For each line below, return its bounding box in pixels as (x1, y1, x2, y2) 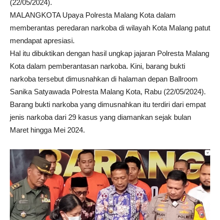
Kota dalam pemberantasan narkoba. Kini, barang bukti (10, 62, 185, 71)
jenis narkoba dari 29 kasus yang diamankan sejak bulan (10, 113, 191, 122)
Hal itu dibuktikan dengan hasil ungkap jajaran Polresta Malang (10, 49, 209, 58)
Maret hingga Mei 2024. (10, 126, 85, 135)
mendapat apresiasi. (10, 36, 75, 45)
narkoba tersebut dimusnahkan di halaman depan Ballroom (10, 75, 198, 83)
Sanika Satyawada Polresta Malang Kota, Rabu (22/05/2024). (10, 87, 206, 96)
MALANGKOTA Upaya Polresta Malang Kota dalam (10, 11, 176, 20)
